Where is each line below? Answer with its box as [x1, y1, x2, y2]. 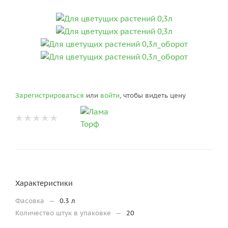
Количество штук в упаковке [15, 209, 113, 218]
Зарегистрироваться [15, 91, 84, 100]
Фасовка [15, 196, 46, 206]
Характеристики [15, 179, 73, 188]
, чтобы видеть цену [120, 91, 186, 100]
